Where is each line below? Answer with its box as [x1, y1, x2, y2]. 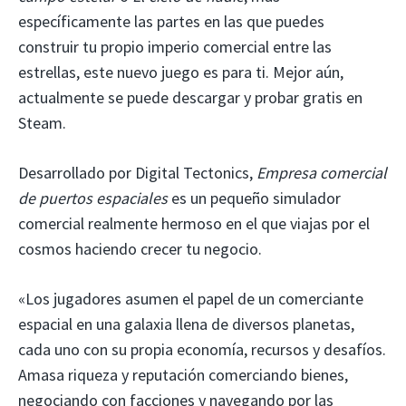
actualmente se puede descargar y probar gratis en [18, 86, 362, 108]
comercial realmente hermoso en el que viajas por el [18, 212, 370, 234]
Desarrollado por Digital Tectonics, [18, 161, 256, 183]
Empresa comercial [256, 161, 387, 183]
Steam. [18, 111, 66, 133]
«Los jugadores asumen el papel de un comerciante [18, 287, 363, 309]
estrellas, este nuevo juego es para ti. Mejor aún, [18, 61, 343, 82]
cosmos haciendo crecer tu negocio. [18, 237, 262, 259]
